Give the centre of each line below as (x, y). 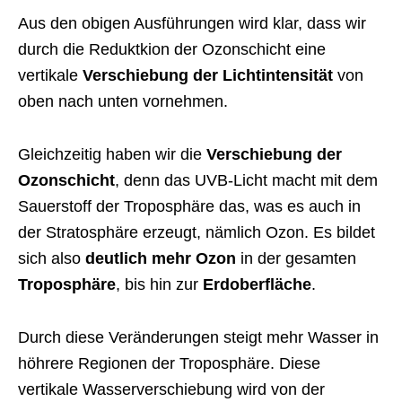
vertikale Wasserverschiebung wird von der (171, 390)
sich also (52, 259)
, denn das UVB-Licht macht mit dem (246, 181)
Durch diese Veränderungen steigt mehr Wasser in (198, 338)
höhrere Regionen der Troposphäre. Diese (169, 364)
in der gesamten (296, 259)
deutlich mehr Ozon (161, 259)
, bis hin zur (159, 285)
